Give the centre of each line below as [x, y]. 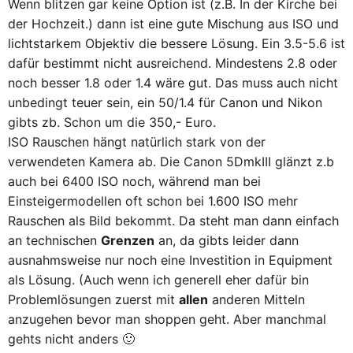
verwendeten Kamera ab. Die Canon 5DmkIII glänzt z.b [171, 162]
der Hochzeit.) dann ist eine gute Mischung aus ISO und [173, 24]
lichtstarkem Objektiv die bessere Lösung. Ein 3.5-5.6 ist [176, 43]
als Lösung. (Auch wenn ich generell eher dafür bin [158, 280]
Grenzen [128, 240]
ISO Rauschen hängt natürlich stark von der [137, 142]
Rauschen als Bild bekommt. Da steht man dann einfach [173, 221]
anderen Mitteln [256, 299]
